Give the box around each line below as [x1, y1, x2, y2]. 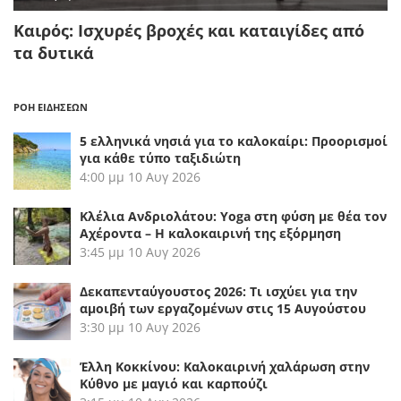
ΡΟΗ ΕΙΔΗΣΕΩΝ [13, 100, 88, 115]
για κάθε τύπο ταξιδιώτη [80, 149, 241, 167]
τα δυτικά [13, 42, 94, 64]
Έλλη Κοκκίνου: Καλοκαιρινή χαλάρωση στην [80, 358, 370, 376]
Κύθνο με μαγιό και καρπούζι [80, 375, 268, 393]
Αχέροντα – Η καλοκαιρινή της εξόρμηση [80, 225, 341, 243]
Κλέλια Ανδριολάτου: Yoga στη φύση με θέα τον [80, 208, 387, 226]
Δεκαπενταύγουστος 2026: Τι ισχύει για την [80, 283, 357, 301]
